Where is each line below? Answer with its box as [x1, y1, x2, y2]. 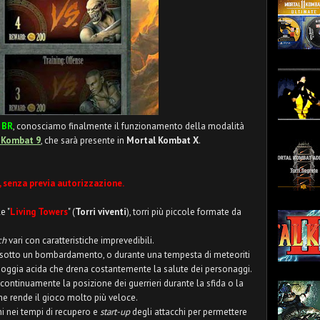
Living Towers [10, 206, 68, 218]
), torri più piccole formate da [126, 206, 241, 218]
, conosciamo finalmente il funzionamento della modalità [13, 120, 244, 132]
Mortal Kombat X [126, 134, 199, 146]
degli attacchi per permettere [130, 306, 247, 318]
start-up [100, 306, 130, 318]
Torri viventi [75, 206, 126, 218]
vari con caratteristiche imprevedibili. [6, 234, 154, 246]
